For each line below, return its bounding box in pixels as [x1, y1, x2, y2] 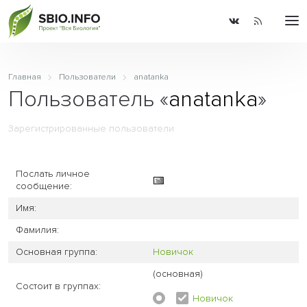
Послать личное [16, 167, 90, 180]
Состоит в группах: [16, 280, 101, 292]
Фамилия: [16, 223, 60, 236]
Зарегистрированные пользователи [8, 122, 174, 134]
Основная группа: [16, 245, 98, 258]
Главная [8, 72, 41, 82]
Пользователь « [8, 85, 169, 113]
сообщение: [16, 180, 73, 192]
